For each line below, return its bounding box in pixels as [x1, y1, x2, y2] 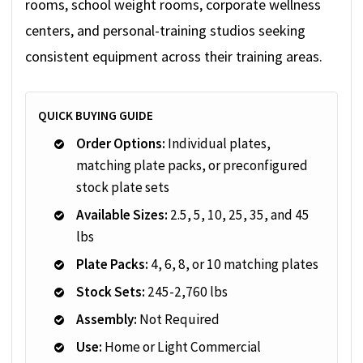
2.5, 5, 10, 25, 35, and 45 [168, 206, 310, 224]
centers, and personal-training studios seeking [25, 21, 305, 41]
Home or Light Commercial [102, 338, 261, 357]
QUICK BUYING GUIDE [38, 108, 153, 124]
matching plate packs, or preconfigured [76, 156, 308, 175]
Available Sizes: [76, 206, 168, 224]
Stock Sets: [76, 283, 145, 301]
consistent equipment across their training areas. [25, 47, 322, 66]
